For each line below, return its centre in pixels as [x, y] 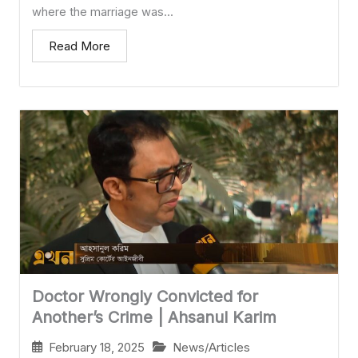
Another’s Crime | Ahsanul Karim [154, 317]
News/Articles [211, 347]
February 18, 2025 [97, 347]
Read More [80, 46]
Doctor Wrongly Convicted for [145, 296]
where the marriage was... [103, 12]
